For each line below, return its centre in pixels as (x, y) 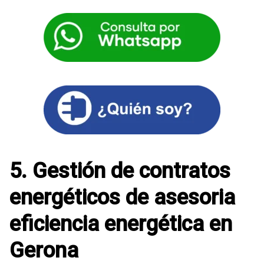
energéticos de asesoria (122, 197)
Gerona (44, 250)
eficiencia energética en (121, 224)
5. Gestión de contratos (120, 171)
